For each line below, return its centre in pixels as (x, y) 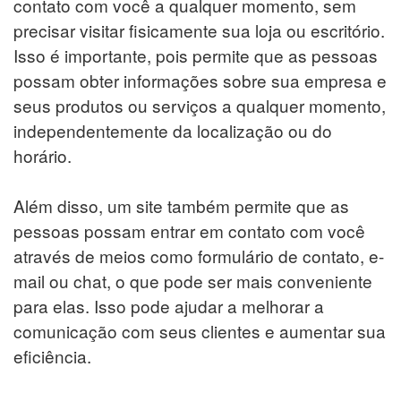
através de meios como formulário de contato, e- (199, 255)
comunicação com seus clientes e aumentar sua (200, 330)
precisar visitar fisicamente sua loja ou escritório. (199, 30)
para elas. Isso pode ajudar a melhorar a (169, 305)
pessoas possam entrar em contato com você (189, 230)
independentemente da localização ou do (173, 130)
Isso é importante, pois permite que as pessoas (196, 55)
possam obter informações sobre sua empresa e (200, 80)
